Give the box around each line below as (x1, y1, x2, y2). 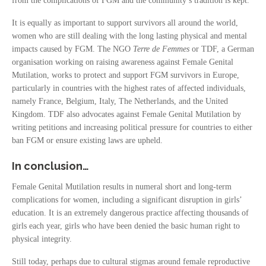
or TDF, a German (189, 45, 254, 53)
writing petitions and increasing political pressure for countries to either (12, 123, 252, 132)
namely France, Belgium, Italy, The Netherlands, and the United (12, 97, 228, 106)
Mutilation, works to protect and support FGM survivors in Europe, (12, 71, 239, 80)
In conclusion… (12, 160, 89, 172)
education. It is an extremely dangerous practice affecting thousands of (12, 208, 249, 217)
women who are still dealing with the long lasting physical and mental (12, 31, 247, 40)
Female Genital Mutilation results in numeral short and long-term (12, 182, 232, 191)
